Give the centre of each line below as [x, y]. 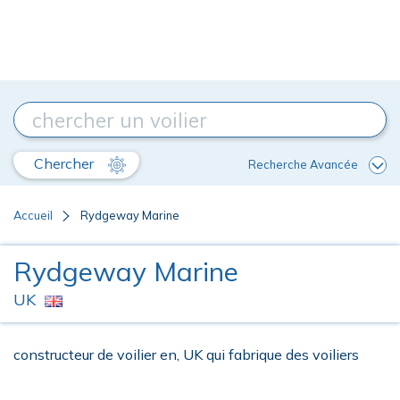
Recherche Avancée [303, 164]
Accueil [33, 215]
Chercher [66, 163]
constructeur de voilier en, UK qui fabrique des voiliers [186, 354]
